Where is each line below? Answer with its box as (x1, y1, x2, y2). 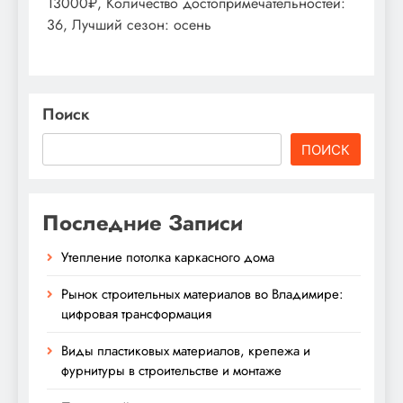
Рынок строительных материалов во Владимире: (61, 283, 343, 304)
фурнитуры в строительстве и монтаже (61, 360, 282, 381)
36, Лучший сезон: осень (47, 13, 211, 35)
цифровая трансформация (61, 303, 211, 324)
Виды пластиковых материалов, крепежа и (61, 340, 310, 361)
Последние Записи (42, 206, 243, 238)
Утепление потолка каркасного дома (61, 246, 274, 267)
